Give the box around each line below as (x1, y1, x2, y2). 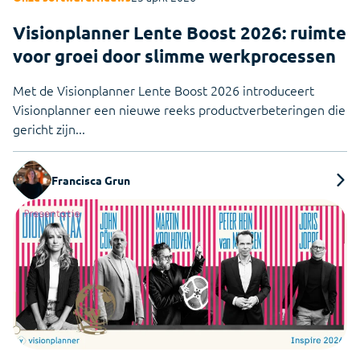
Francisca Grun (51, 172, 130, 187)
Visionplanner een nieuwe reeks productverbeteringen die (13, 100, 346, 118)
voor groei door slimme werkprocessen (13, 44, 336, 67)
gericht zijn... (13, 119, 85, 137)
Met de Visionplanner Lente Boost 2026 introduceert (13, 80, 314, 99)
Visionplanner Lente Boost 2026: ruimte (13, 21, 346, 43)
